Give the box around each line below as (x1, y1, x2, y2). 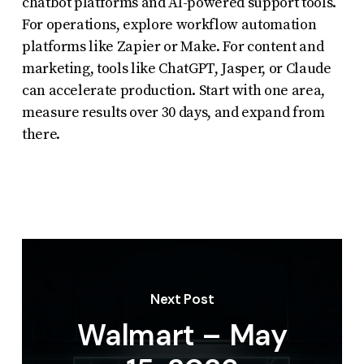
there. (21, 124, 60, 144)
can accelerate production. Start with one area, (21, 80, 325, 100)
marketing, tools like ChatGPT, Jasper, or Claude (21, 58, 331, 78)
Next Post (150, 290, 214, 309)
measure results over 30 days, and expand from (21, 102, 325, 122)
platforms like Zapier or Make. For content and (21, 37, 324, 56)
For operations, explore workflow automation (21, 15, 317, 34)
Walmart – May (77, 316, 288, 355)
